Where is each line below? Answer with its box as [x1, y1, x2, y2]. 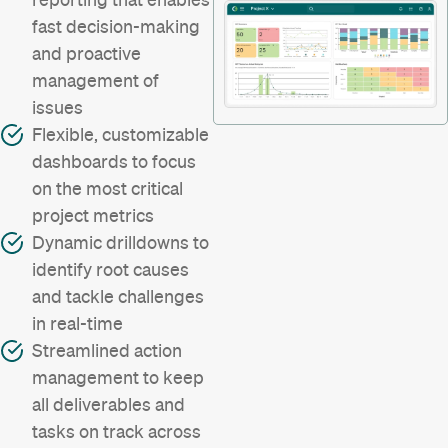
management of [32, 70, 159, 92]
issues [32, 97, 83, 119]
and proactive [32, 43, 141, 65]
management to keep [32, 367, 204, 389]
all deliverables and [32, 394, 185, 416]
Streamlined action [32, 340, 182, 362]
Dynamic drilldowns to [32, 232, 209, 254]
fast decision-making [32, 16, 200, 38]
